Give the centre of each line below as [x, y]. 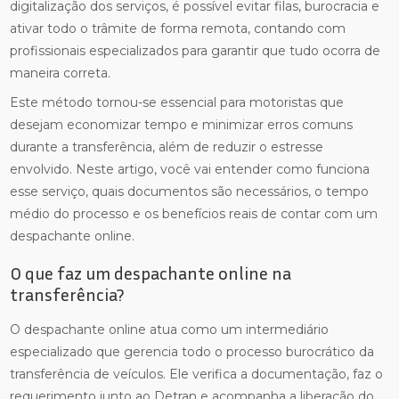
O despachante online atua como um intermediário [170, 330]
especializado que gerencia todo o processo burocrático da [192, 352]
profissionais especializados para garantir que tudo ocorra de [195, 51]
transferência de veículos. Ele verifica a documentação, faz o [197, 374]
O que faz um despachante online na [151, 273]
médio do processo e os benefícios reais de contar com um [194, 214]
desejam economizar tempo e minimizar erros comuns [182, 125]
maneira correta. [61, 73]
